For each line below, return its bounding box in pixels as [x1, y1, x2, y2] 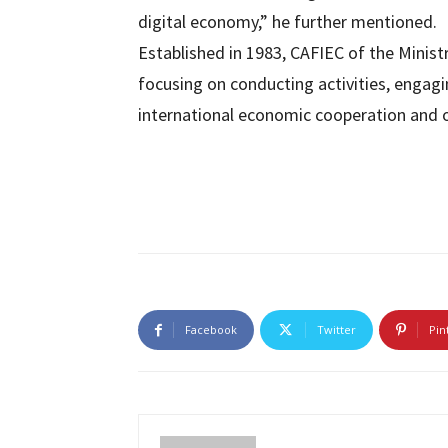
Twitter [317, 322, 356, 337]
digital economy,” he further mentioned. [138, 10, 437, 33]
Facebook [185, 322, 237, 337]
